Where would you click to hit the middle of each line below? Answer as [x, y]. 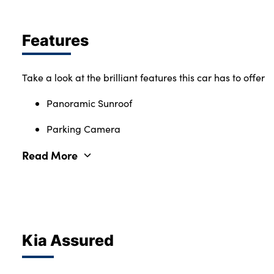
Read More [50, 155]
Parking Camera [83, 128]
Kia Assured [68, 239]
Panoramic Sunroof [89, 103]
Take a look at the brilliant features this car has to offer [143, 77]
